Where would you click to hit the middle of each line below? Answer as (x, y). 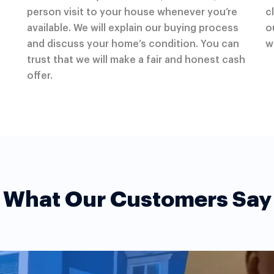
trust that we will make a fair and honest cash (136, 60)
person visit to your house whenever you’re (132, 13)
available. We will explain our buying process (132, 28)
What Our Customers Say (137, 199)
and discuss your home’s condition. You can (133, 44)
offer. (39, 76)
